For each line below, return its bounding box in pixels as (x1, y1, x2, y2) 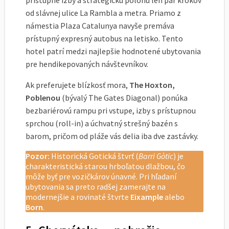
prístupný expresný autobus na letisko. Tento (26, 33, 183, 44)
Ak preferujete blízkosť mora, (26, 80, 129, 90)
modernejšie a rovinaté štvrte (26, 192, 130, 202)
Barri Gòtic (139, 151, 173, 162)
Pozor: (26, 151, 50, 162)
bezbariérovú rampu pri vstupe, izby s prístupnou (26, 105, 196, 116)
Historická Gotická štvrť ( (50, 151, 139, 162)
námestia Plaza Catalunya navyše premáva (26, 20, 174, 31)
